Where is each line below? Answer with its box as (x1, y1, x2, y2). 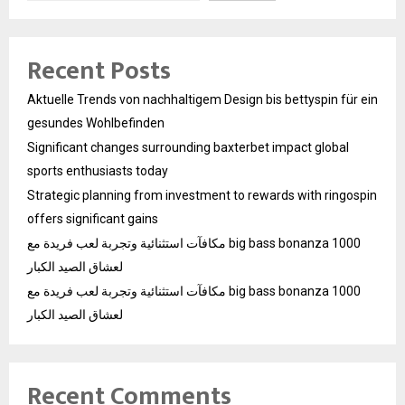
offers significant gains (27, 212, 158, 227)
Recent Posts (27, 50, 171, 93)
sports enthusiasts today (27, 164, 168, 179)
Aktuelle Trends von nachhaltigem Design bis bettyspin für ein (27, 92, 378, 108)
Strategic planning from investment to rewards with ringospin (27, 188, 377, 203)
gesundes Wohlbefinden (27, 116, 165, 131)
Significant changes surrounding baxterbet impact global (27, 140, 349, 155)
